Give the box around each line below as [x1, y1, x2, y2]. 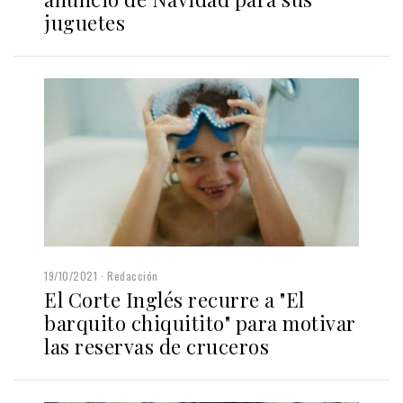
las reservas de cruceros [44, 333, 269, 361]
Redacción [107, 268, 158, 284]
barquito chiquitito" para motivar [44, 309, 356, 337]
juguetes [44, 8, 125, 36]
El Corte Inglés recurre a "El [44, 286, 305, 314]
